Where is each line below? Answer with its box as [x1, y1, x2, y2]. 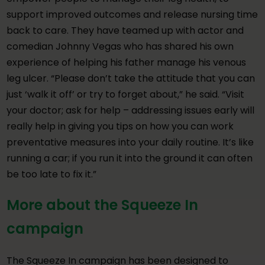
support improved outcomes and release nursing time [7, 7, 258, 21]
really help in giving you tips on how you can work [7, 119, 234, 133]
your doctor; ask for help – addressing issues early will [7, 103, 255, 117]
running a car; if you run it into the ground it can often [7, 151, 253, 165]
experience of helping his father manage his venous [7, 55, 247, 69]
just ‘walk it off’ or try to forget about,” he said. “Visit [7, 87, 245, 101]
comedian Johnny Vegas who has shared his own [7, 39, 234, 53]
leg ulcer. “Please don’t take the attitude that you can [7, 71, 256, 85]
